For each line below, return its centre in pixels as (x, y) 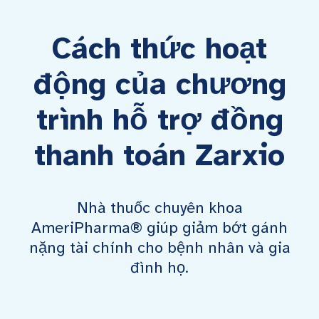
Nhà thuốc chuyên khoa (159, 208)
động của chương (159, 84)
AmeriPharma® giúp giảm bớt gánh (159, 228)
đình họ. (159, 267)
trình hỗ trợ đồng (159, 120)
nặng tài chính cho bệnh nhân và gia (159, 247)
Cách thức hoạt (159, 48)
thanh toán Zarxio (159, 155)
